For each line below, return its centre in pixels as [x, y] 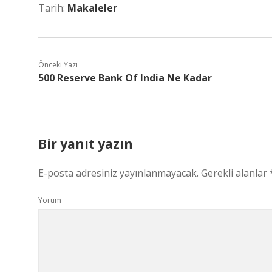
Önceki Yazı [58, 65]
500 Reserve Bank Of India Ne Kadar [125, 78]
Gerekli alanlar [235, 173]
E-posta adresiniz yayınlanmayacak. [118, 173]
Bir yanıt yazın [86, 144]
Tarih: [53, 8]
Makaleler [92, 8]
